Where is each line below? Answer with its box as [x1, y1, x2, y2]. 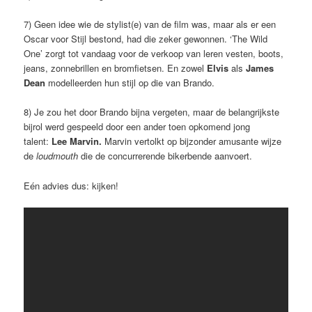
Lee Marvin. [52, 134, 105, 148]
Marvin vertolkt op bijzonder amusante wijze [104, 134, 282, 148]
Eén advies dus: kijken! [24, 178, 119, 192]
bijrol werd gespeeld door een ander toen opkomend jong [24, 120, 251, 134]
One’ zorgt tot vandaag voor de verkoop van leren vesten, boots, [24, 47, 284, 61]
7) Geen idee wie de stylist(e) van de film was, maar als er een [24, 17, 276, 31]
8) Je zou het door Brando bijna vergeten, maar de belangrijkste [24, 105, 280, 119]
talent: [24, 134, 52, 148]
